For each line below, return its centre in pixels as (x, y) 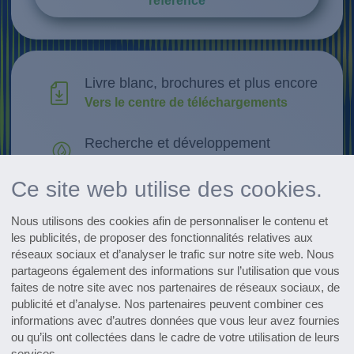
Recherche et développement (177, 143)
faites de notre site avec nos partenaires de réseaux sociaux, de (176, 288)
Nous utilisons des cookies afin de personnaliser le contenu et (170, 221)
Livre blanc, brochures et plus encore (201, 83)
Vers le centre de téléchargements (186, 102)
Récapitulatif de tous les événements (200, 203)
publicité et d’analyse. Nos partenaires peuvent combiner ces (168, 304)
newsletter (177, 286)
